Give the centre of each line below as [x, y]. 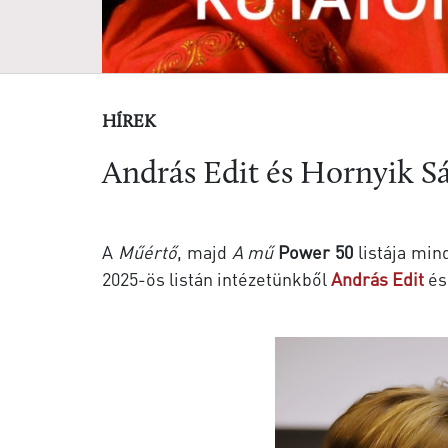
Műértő [147, 252]
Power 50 [316, 252]
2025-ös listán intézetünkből [216, 279]
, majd [204, 252]
